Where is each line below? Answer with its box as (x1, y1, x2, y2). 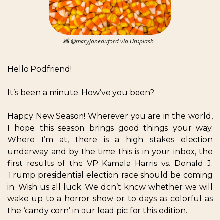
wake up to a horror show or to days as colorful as (7, 194, 213, 204)
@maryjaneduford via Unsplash (69, 37, 157, 46)
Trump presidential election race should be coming (7, 170, 213, 180)
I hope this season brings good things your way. (7, 123, 213, 133)
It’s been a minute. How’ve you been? (7, 88, 154, 98)
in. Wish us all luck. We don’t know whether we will (7, 182, 213, 192)
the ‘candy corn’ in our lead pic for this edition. (7, 206, 189, 216)
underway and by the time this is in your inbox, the (7, 147, 213, 157)
